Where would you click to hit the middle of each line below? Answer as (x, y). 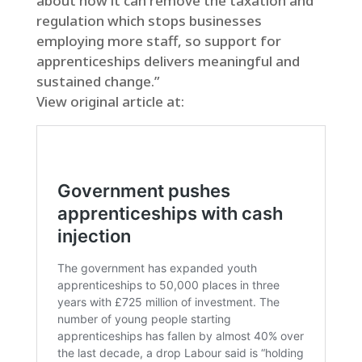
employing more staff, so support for (158, 41)
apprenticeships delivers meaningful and (168, 61)
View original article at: (110, 101)
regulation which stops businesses (149, 21)
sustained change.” (98, 81)
